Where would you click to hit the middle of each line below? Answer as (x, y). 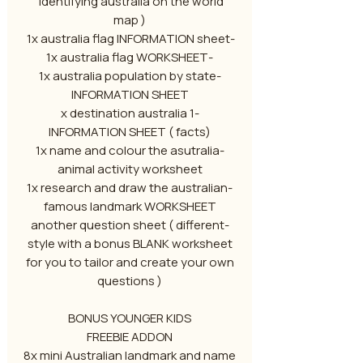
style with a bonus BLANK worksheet (130, 243)
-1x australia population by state (127, 76)
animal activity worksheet (130, 169)
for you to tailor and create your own (130, 262)
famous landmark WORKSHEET (130, 206)
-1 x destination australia (124, 113)
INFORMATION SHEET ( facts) (130, 132)
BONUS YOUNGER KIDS (130, 318)
